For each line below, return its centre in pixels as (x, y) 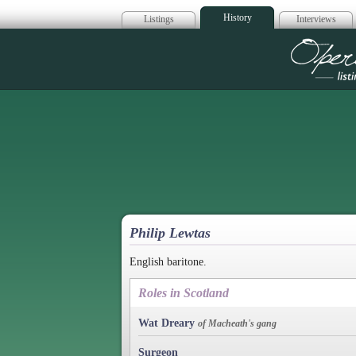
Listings (159, 19)
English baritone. (168, 261)
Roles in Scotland (184, 292)
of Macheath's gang (237, 323)
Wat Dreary (166, 323)
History (237, 17)
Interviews (316, 19)
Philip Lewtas (170, 233)
